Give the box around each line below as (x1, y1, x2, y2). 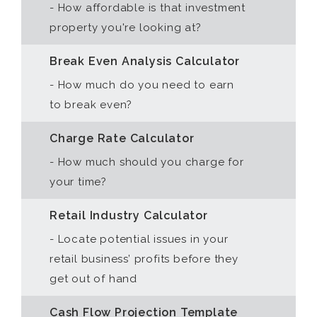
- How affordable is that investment (50, 1, 246, 14)
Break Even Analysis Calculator (50, 54, 240, 68)
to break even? (50, 98, 133, 111)
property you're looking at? (50, 21, 202, 34)
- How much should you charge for (50, 156, 244, 168)
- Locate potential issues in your (50, 233, 229, 246)
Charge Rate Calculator (50, 132, 195, 145)
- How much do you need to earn (50, 79, 235, 91)
